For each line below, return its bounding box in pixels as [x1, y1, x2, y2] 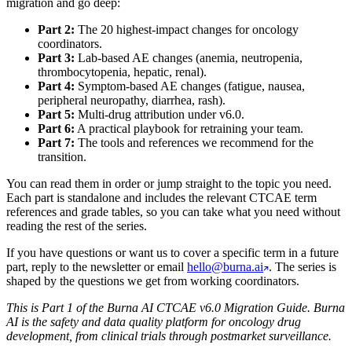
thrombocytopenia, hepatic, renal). [38, 64, 207, 79]
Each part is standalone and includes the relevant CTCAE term [6, 190, 317, 204]
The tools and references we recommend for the [75, 135, 313, 149]
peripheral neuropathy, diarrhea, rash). [38, 93, 225, 107]
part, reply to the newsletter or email [6, 259, 187, 273]
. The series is [269, 259, 336, 273]
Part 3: [38, 50, 75, 64]
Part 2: [38, 22, 75, 36]
